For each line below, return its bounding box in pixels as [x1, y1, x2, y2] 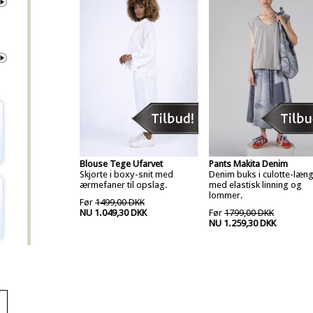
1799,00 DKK [224, 208, 274, 218]
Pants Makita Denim [209, 159, 288, 169]
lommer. [209, 190, 243, 201]
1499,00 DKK [95, 197, 145, 208]
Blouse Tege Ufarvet [80, 159, 163, 169]
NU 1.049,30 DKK [80, 208, 147, 218]
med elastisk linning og [209, 180, 302, 190]
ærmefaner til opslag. [80, 180, 168, 190]
